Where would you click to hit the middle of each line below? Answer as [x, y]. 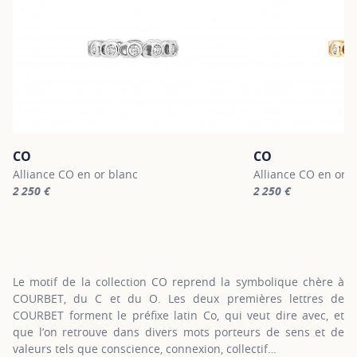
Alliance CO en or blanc [75, 174]
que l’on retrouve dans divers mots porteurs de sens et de [178, 332]
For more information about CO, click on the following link [166, 207]
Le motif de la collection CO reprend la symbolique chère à [178, 282]
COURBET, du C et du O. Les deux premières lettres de [178, 298]
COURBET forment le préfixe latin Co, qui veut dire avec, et [178, 315]
